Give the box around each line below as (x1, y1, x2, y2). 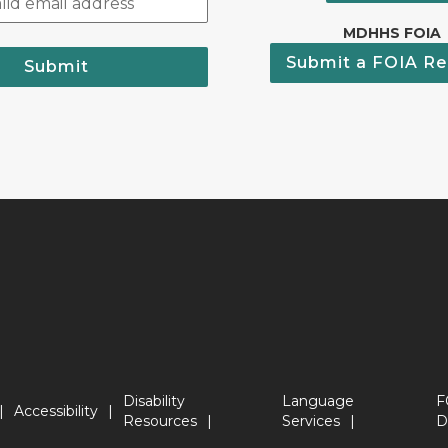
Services (282, 412, 341, 430)
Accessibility (13, 402, 98, 420)
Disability (122, 392, 185, 410)
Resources (122, 412, 197, 430)
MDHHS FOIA (343, 24, 441, 42)
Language (282, 392, 355, 410)
